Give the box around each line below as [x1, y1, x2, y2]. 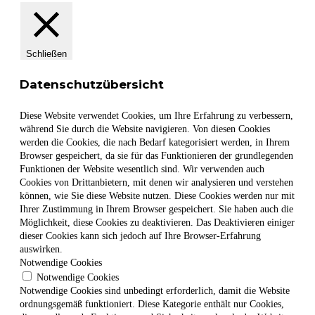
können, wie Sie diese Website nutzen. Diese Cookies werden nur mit [20, 190, 295, 201]
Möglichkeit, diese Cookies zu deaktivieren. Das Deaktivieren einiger [20, 217, 295, 228]
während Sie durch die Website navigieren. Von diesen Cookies [20, 123, 270, 134]
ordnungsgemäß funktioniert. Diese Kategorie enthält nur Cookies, [20, 298, 284, 309]
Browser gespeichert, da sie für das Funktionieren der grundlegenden [20, 150, 293, 161]
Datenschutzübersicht [20, 77, 164, 91]
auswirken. [20, 243, 63, 255]
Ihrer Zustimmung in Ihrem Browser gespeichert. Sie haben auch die [20, 203, 293, 214]
